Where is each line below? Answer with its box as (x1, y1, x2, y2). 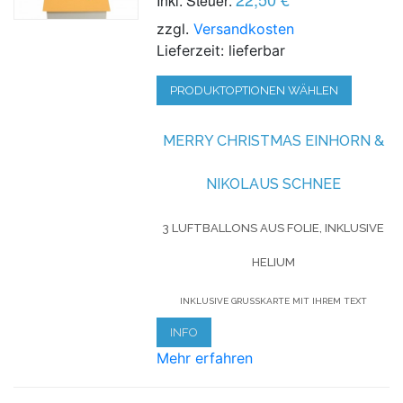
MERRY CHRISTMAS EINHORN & (162, 131, 384, 149)
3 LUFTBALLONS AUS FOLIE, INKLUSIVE (162, 220, 384, 235)
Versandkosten (193, 19, 295, 38)
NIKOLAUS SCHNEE (205, 175, 341, 193)
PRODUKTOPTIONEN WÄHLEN (170, 83, 339, 97)
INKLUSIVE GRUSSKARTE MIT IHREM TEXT (179, 295, 361, 306)
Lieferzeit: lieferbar (157, 40, 286, 59)
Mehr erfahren (157, 348, 254, 367)
